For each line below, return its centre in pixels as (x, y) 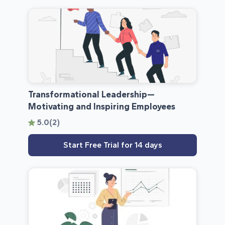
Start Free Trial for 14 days (113, 145)
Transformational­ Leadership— (91, 94)
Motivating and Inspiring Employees (102, 106)
